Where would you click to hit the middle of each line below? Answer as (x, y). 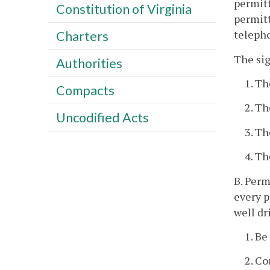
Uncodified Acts (102, 117)
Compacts (85, 90)
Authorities (89, 63)
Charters (82, 36)
